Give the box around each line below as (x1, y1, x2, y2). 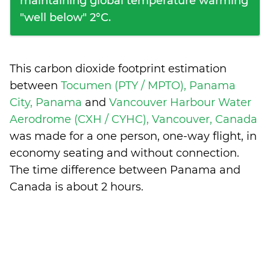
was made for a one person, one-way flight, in (10, 130, 257, 143)
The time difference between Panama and (10, 163, 240, 177)
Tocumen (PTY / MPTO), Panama (61, 79, 236, 92)
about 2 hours (66, 180, 141, 193)
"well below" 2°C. (20, 11, 111, 24)
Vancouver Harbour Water (109, 96, 251, 109)
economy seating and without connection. (10, 146, 239, 160)
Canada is (10, 180, 66, 193)
